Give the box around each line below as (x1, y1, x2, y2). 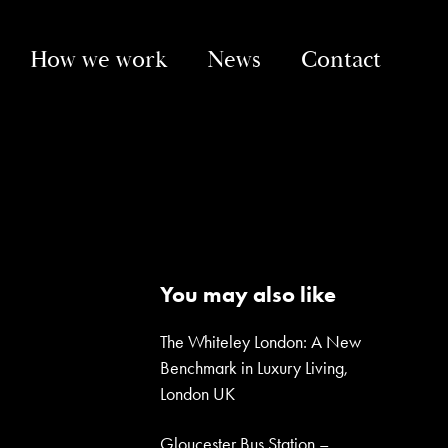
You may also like (160, 281, 337, 308)
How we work (29, 44, 167, 75)
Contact (300, 44, 381, 75)
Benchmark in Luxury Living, (160, 357, 349, 379)
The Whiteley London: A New (160, 331, 362, 353)
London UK (160, 383, 236, 405)
